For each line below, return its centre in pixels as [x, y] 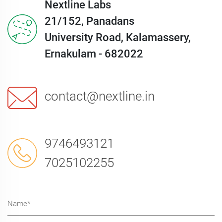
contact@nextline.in [100, 96]
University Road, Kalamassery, [118, 37]
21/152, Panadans [89, 21]
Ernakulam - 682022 [94, 54]
